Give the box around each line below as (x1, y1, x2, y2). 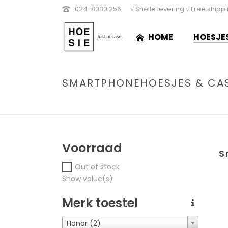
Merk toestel (62, 194, 138, 211)
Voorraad (62, 139, 122, 156)
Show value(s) (62, 173, 113, 184)
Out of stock (75, 161, 120, 172)
